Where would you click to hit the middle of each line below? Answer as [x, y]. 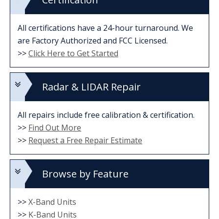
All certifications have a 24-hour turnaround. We [105, 28]
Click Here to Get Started [73, 54]
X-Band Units [52, 202]
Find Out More [55, 128]
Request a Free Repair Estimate [85, 141]
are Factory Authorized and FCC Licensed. [93, 41]
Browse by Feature [85, 174]
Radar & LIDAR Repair [91, 87]
